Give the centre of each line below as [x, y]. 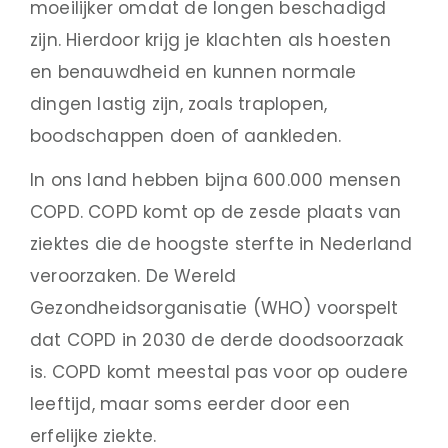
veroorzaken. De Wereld [133, 275]
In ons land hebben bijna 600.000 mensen [215, 179]
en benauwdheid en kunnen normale [193, 71]
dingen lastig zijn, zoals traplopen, [179, 103]
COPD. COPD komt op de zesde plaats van [216, 211]
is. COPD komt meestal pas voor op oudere [219, 371]
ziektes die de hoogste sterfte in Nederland [221, 243]
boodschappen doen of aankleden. [186, 135]
